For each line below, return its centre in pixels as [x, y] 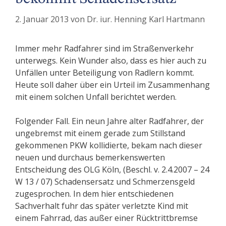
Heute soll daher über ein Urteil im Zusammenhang [112, 85]
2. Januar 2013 [42, 19]
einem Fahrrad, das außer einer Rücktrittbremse [106, 218]
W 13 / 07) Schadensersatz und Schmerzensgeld [105, 182]
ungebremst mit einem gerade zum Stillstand [100, 133]
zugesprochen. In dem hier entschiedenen [94, 194]
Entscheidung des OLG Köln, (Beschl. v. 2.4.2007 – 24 [112, 170]
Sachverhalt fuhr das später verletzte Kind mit [102, 206]
